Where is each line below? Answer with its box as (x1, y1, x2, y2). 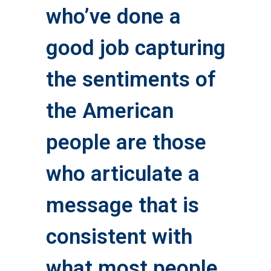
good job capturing (45, 36, 226, 61)
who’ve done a (45, 4, 181, 30)
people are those (45, 130, 206, 155)
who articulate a (45, 162, 200, 187)
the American (45, 99, 174, 124)
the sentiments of (45, 67, 216, 93)
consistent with (45, 224, 192, 250)
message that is (45, 193, 199, 218)
